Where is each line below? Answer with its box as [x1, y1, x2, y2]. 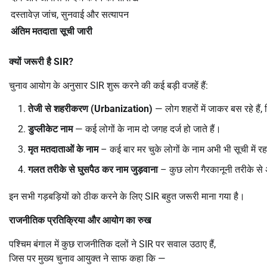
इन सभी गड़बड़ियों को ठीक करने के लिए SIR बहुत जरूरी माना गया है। [9, 190, 245, 202]
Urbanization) [94, 103, 153, 114]
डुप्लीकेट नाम [28, 123, 73, 135]
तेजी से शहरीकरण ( [28, 103, 94, 114]
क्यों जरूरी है [9, 55, 54, 67]
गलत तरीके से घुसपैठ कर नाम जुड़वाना [28, 163, 158, 175]
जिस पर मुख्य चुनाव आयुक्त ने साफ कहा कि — [9, 252, 166, 264]
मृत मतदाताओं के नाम [28, 143, 98, 155]
